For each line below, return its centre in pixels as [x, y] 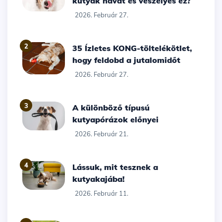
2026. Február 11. [102, 194]
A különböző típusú [76, 108]
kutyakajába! [99, 179]
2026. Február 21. [102, 134]
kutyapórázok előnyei [116, 120]
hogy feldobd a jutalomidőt [127, 60]
